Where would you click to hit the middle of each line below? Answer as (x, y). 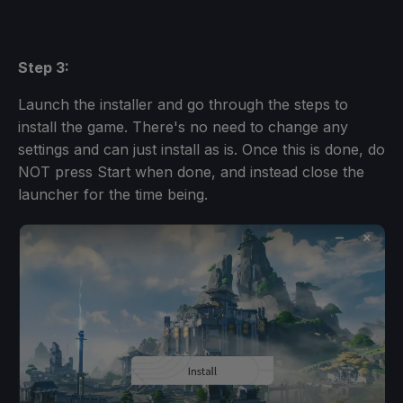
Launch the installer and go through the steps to (183, 104)
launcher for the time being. (113, 194)
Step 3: (44, 67)
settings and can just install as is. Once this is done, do (201, 149)
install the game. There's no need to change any (183, 126)
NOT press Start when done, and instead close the (191, 171)
